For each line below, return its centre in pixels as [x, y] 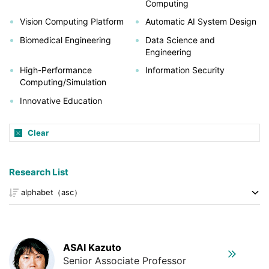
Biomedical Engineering [65, 40]
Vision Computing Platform [71, 21]
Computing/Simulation [63, 82]
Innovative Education [61, 100]
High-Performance [56, 70]
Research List [39, 172]
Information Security [185, 70]
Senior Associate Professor [125, 260]
